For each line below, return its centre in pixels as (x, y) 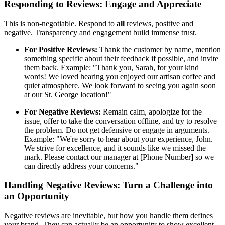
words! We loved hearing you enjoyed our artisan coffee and (120, 76)
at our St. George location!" (68, 94)
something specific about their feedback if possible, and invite (121, 58)
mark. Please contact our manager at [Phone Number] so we (119, 157)
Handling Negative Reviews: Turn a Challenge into (108, 185)
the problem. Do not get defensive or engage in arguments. (117, 130)
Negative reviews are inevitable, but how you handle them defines (108, 216)
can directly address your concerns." (81, 166)
